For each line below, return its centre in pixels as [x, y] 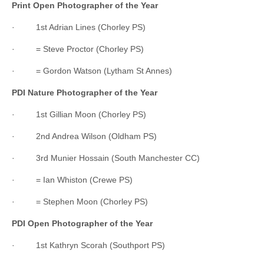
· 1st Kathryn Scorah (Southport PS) [88, 245]
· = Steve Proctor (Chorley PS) [78, 49]
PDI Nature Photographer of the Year [85, 92]
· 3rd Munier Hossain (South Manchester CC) [106, 158]
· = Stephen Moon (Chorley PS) [80, 201]
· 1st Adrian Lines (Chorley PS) [79, 27]
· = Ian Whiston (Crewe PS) [72, 179]
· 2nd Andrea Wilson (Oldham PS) [84, 136]
